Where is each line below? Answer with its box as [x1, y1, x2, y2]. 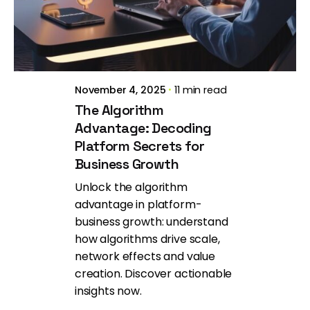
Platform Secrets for [74, 137, 204, 156]
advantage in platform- [74, 197, 202, 213]
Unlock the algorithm [74, 179, 188, 196]
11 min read [174, 83, 227, 98]
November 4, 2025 [74, 83, 166, 98]
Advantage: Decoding [74, 119, 212, 138]
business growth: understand [74, 214, 228, 230]
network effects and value [74, 248, 215, 265]
